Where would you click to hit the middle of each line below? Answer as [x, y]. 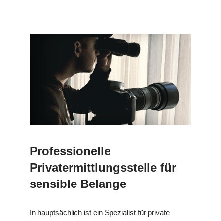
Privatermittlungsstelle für [103, 167]
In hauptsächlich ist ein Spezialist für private [100, 212]
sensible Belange [78, 184]
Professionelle [70, 151]
